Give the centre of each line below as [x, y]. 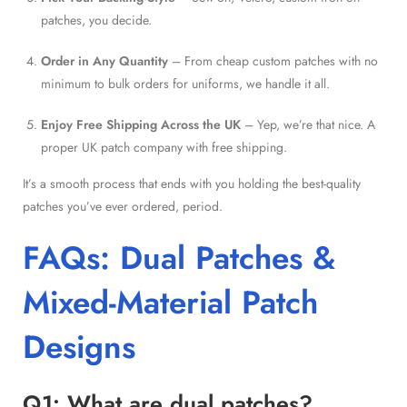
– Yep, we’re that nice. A [308, 124]
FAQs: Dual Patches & [179, 258]
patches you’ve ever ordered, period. [123, 206]
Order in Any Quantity [104, 60]
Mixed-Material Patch [170, 302]
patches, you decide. [96, 20]
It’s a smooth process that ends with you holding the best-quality [192, 183]
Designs [79, 347]
